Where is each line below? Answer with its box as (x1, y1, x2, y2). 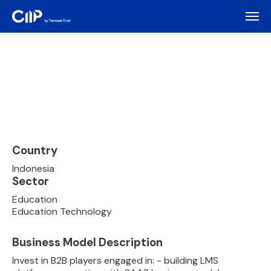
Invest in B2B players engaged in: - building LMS (12, 254, 218, 267)
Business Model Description (12, 235, 163, 250)
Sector (12, 174, 49, 189)
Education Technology (12, 205, 112, 218)
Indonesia (12, 162, 54, 175)
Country (12, 143, 57, 158)
